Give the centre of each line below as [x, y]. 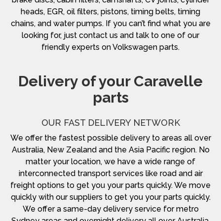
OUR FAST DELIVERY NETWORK [110, 122]
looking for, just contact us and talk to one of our [110, 35]
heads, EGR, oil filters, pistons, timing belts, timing [110, 11]
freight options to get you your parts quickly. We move [110, 185]
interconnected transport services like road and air [110, 173]
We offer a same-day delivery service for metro [110, 209]
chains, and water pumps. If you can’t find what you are [110, 23]
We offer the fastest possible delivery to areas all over [110, 138]
